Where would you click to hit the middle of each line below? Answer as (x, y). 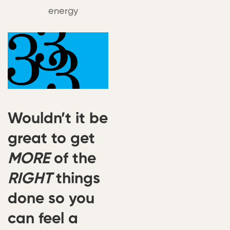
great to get (51, 139)
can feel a (43, 219)
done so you (51, 199)
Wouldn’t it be (58, 119)
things (76, 179)
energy (63, 11)
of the (73, 159)
